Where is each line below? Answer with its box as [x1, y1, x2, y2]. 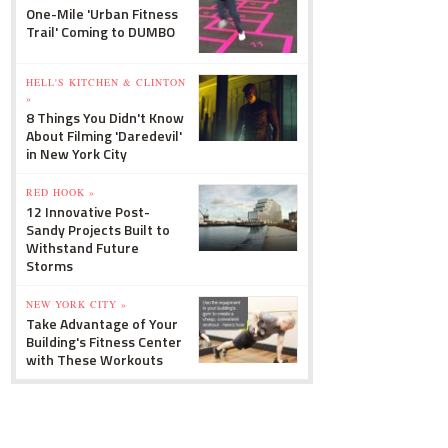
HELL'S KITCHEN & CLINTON [26, 75, 186, 89]
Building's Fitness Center [26, 331, 182, 352]
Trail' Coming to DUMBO [26, 21, 175, 42]
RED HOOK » [26, 185, 95, 199]
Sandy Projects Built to [26, 219, 170, 240]
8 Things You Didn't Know [26, 107, 184, 128]
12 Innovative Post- [26, 201, 150, 222]
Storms [26, 255, 73, 276]
